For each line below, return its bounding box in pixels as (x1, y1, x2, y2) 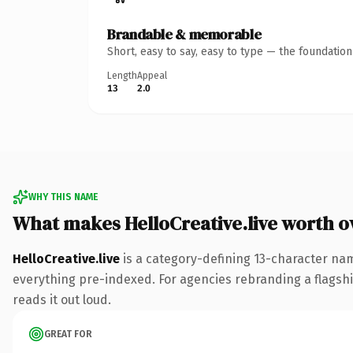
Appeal (137, 69, 167, 81)
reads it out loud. (13, 292, 111, 307)
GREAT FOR (44, 328, 92, 340)
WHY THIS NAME (28, 191, 98, 203)
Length (107, 69, 137, 81)
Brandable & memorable (107, 24, 262, 44)
